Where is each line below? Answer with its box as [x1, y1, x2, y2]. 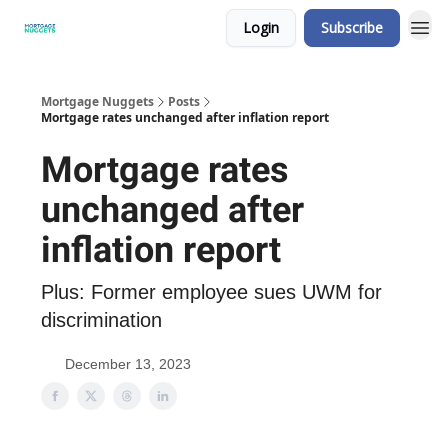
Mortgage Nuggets [41, 93, 154, 110]
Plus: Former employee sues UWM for [41, 281, 382, 303]
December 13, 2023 [65, 356, 191, 372]
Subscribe [321, 18, 383, 37]
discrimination [41, 309, 162, 331]
